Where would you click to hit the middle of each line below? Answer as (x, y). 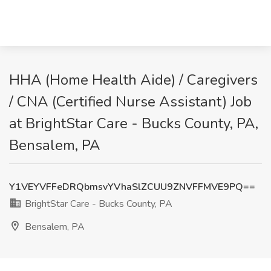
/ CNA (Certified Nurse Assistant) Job (130, 102)
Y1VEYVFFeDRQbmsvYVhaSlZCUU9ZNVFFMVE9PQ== (132, 187)
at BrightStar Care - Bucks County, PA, (134, 123)
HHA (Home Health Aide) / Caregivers (133, 80)
